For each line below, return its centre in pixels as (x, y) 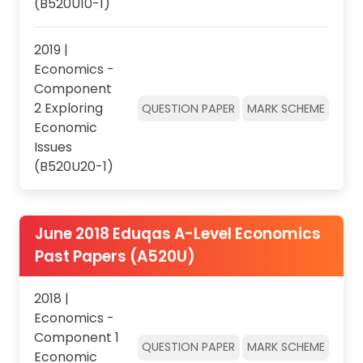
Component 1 (76, 337)
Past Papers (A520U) (115, 257)
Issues (53, 147)
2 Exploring (68, 109)
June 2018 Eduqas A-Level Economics (177, 234)
